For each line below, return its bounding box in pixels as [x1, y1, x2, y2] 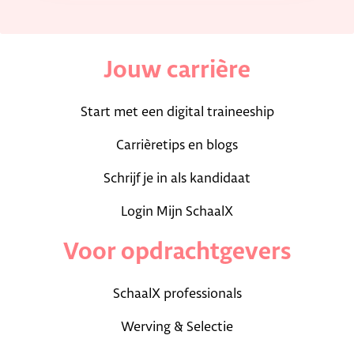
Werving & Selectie [121, 320, 233, 333]
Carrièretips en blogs [116, 138, 238, 152]
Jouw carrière [104, 58, 250, 82]
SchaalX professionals [112, 287, 242, 300]
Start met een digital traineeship [80, 105, 274, 119]
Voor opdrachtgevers [63, 240, 291, 264]
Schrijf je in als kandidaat [104, 171, 250, 185]
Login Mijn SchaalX [121, 205, 233, 218]
